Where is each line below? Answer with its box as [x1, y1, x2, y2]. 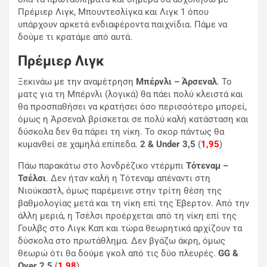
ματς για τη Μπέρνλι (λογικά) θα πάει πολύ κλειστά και [18, 89, 243, 100]
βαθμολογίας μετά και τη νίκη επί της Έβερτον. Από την [18, 198, 249, 209]
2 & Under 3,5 [140, 139, 195, 150]
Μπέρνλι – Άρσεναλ [136, 76, 217, 88]
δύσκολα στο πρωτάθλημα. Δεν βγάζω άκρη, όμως [18, 235, 225, 247]
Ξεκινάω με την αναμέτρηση [18, 76, 136, 88]
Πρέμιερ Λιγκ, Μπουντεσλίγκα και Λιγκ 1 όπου [18, 7, 209, 18]
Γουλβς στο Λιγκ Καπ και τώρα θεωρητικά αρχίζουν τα [18, 223, 242, 234]
